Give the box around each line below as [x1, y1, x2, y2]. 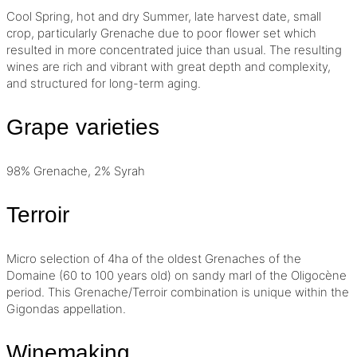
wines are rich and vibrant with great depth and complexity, [6, 59, 331, 75]
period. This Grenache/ [6, 284, 132, 300]
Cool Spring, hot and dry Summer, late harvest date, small [6, 9, 321, 25]
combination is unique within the [167, 284, 349, 300]
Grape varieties [6, 115, 159, 140]
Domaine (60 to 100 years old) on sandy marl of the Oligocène [6, 268, 347, 284]
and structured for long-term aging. [6, 76, 201, 92]
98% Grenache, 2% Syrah [6, 163, 145, 179]
